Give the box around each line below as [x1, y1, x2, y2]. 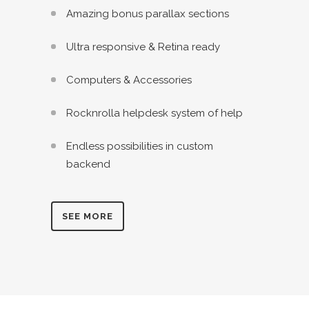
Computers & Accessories [66, 74, 192, 87]
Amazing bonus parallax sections [66, 8, 229, 21]
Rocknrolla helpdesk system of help [66, 107, 243, 120]
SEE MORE [62, 211, 113, 222]
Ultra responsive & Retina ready [66, 41, 220, 54]
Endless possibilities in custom [66, 140, 213, 153]
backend [66, 158, 110, 171]
